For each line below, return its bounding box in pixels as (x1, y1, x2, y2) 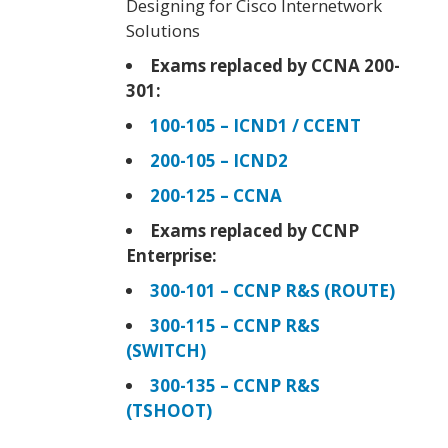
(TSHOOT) (126, 399, 212, 422)
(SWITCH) (126, 339, 206, 362)
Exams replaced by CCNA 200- (150, 54, 400, 77)
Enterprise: (126, 244, 217, 267)
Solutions (126, 19, 200, 42)
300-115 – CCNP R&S (150, 314, 320, 337)
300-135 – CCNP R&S (150, 374, 320, 397)
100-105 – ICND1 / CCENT (150, 114, 361, 137)
